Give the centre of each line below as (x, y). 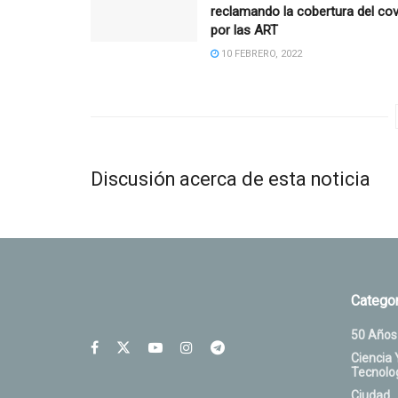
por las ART (244, 31)
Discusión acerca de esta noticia (231, 179)
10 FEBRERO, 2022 (260, 54)
